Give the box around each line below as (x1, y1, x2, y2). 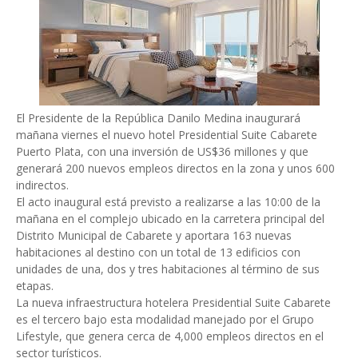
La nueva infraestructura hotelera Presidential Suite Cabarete (16, 295, 331, 310)
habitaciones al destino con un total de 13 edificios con (16, 245, 300, 260)
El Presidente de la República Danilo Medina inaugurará (16, 110, 300, 125)
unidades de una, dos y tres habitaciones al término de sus (16, 261, 320, 276)
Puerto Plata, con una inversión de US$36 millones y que (16, 144, 308, 159)
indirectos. (16, 177, 69, 193)
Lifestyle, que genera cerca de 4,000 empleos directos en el (16, 328, 324, 344)
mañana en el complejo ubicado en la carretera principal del (16, 211, 324, 226)
